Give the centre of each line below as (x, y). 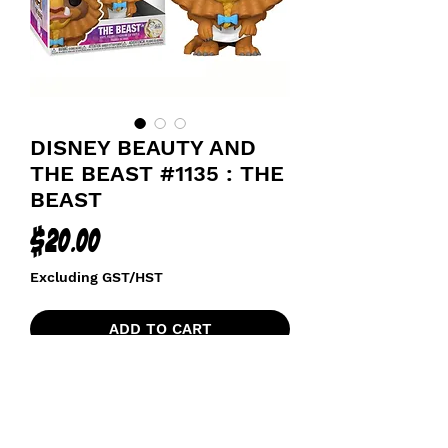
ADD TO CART (160, 329)
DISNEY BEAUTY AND (143, 147)
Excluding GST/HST (96, 277)
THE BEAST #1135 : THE (157, 173)
